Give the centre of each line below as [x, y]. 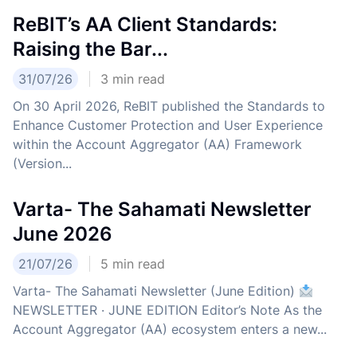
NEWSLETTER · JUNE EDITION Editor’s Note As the [167, 310]
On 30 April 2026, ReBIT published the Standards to [169, 106]
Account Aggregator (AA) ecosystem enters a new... [170, 330]
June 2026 [63, 234]
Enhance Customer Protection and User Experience [168, 126]
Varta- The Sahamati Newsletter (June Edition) [156, 291]
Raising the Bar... [90, 49]
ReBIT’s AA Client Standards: [145, 25]
